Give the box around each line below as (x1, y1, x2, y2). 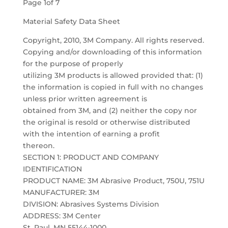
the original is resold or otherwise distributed (22, 118, 190, 127)
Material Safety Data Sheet (22, 17, 120, 26)
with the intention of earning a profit (22, 129, 160, 138)
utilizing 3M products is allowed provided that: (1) (22, 71, 203, 80)
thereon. (22, 141, 54, 150)
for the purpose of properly (22, 59, 123, 68)
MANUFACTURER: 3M (22, 188, 99, 197)
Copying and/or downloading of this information (22, 47, 202, 56)
